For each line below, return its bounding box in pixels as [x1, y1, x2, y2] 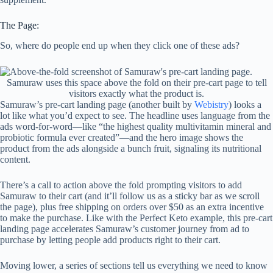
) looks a [229, 99, 261, 110]
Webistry [194, 99, 229, 110]
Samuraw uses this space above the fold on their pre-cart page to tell [6, 77, 267, 88]
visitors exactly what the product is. [69, 88, 204, 99]
